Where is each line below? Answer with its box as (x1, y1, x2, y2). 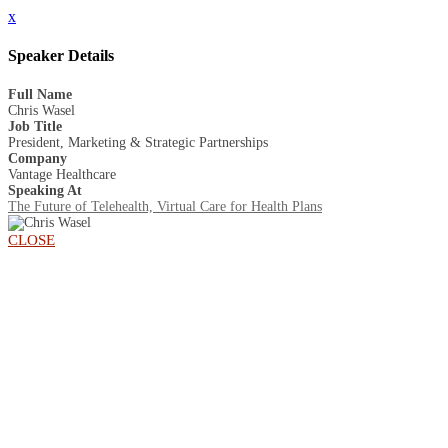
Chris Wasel (8, 102, 75, 118)
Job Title (8, 118, 62, 134)
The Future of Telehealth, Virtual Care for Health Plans (8, 198, 322, 214)
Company (8, 150, 67, 166)
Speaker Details (8, 47, 114, 65)
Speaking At (8, 182, 82, 198)
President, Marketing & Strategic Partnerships (8, 134, 268, 150)
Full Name (8, 86, 72, 102)
